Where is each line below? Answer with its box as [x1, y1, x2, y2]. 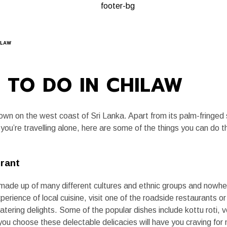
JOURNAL [194, 27, 224, 36]
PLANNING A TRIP [43, 27, 102, 36]
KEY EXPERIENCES [118, 27, 178, 36]
